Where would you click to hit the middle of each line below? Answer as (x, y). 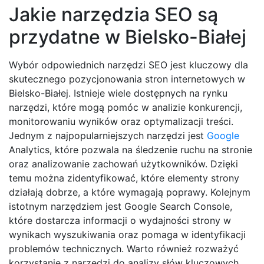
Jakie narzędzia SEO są (113, 15)
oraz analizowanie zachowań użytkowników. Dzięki (123, 164)
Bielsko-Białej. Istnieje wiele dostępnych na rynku (118, 93)
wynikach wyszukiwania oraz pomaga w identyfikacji (127, 235)
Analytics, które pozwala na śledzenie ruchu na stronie (131, 150)
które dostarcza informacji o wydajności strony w (120, 221)
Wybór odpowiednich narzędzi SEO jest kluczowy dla (128, 65)
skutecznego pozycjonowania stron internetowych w (127, 79)
